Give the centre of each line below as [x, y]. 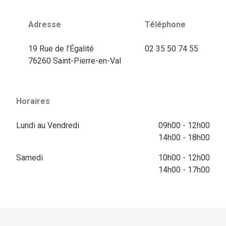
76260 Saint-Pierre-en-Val [74, 61]
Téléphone [165, 24]
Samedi [30, 157]
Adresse [44, 24]
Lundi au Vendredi [48, 125]
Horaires [33, 101]
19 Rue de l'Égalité [61, 48]
